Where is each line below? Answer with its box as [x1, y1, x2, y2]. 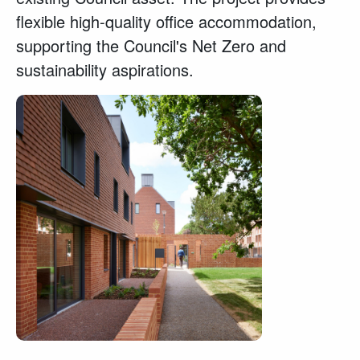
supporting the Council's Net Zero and [16, 34, 286, 57]
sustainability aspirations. [16, 58, 194, 81]
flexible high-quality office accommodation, [16, 10, 317, 33]
